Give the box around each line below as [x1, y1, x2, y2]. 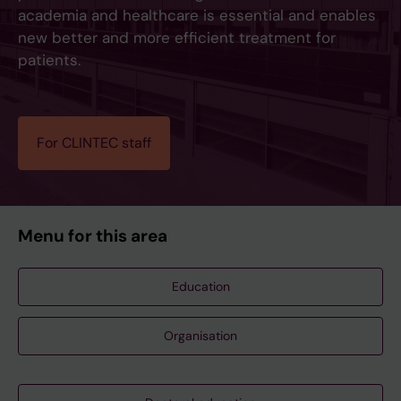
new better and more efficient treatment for [18, 28, 336, 48]
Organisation [164, 328, 237, 345]
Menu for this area [18, 225, 167, 248]
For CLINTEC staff [37, 133, 151, 153]
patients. [18, 50, 81, 71]
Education [171, 278, 230, 295]
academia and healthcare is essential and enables [18, 5, 376, 26]
